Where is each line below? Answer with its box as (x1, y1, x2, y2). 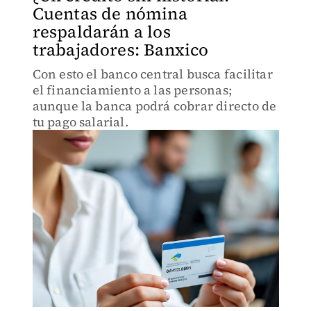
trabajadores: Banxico (32, 38, 209, 61)
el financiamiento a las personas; (32, 81, 233, 99)
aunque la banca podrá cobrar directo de (32, 97, 277, 115)
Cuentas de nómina (32, 2, 187, 25)
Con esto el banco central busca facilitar (32, 65, 273, 83)
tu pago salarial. (32, 113, 128, 131)
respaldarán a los (32, 20, 171, 43)
